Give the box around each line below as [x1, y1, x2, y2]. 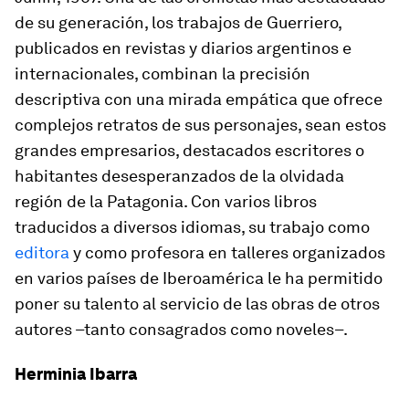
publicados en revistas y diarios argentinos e [15, 37, 351, 58]
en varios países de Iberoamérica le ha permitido [15, 267, 383, 288]
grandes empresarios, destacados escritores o [15, 140, 364, 160]
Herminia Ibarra [15, 363, 137, 383]
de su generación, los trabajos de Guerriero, [15, 12, 341, 32]
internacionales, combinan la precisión [15, 63, 310, 83]
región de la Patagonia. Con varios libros [15, 191, 317, 211]
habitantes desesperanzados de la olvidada [15, 165, 344, 185]
